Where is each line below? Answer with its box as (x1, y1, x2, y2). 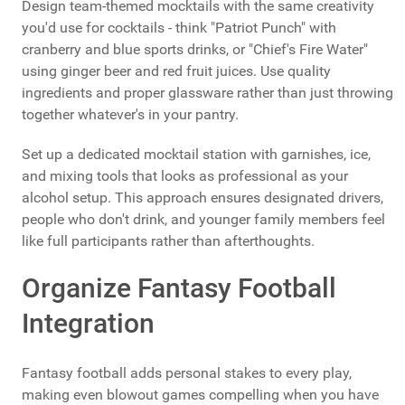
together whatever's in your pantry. (22, 105, 239, 123)
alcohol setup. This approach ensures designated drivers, (22, 188, 383, 206)
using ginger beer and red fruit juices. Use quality (22, 61, 331, 80)
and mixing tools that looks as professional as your (22, 166, 348, 184)
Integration (22, 306, 155, 339)
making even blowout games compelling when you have (22, 385, 379, 403)
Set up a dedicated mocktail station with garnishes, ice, (22, 145, 371, 163)
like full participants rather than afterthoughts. (22, 231, 315, 250)
